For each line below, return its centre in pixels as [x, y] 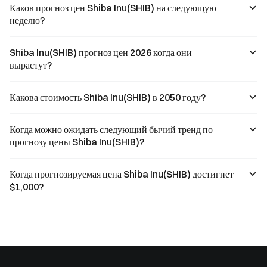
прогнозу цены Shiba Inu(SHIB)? [77, 142]
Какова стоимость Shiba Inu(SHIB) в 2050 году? [108, 97]
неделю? [27, 20]
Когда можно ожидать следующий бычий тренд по [111, 129]
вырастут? [31, 65]
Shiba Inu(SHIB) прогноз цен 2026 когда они [101, 52]
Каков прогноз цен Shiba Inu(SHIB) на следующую [113, 7]
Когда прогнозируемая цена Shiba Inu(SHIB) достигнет [122, 174]
